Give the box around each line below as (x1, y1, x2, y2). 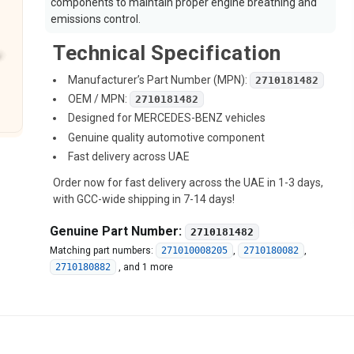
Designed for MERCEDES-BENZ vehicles (68, 111, 266, 125)
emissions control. (51, 13, 141, 25)
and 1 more (123, 261, 174, 273)
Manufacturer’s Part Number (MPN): (68, 73, 250, 86)
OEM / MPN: (68, 92, 130, 106)
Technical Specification (53, 41, 281, 65)
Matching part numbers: (50, 244, 156, 256)
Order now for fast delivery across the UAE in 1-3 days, (53, 175, 324, 189)
